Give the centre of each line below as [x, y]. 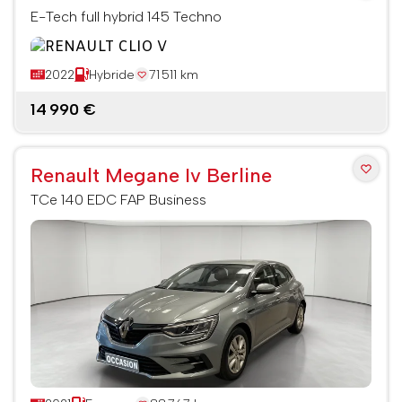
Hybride [112, 74]
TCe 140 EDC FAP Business [118, 199]
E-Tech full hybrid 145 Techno [126, 16]
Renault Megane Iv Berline [151, 175]
